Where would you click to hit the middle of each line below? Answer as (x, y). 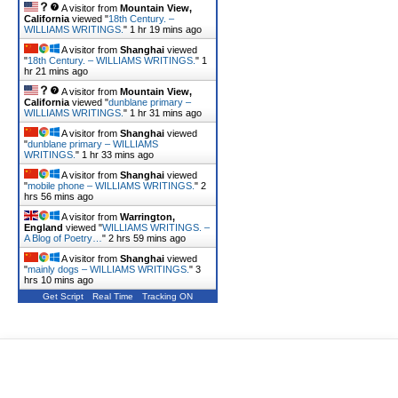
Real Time (113, 296)
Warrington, (147, 217)
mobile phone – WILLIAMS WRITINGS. (111, 186)
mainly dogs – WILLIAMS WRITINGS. (108, 269)
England (44, 227)
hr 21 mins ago (56, 71)
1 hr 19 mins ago (166, 29)
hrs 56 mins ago (59, 196)
